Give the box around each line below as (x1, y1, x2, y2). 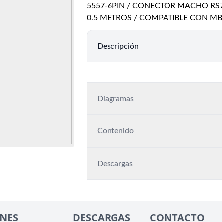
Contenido (97, 127, 134, 135)
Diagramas (97, 95, 134, 103)
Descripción (97, 42, 139, 51)
